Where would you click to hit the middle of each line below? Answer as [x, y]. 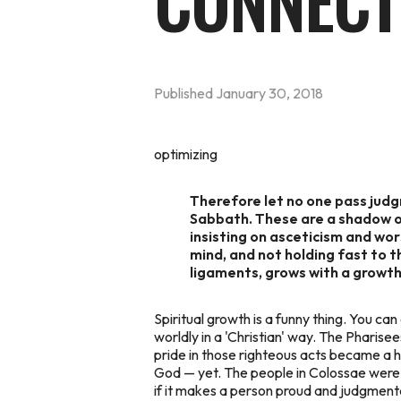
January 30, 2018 [269, 93]
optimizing [186, 154]
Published [185, 93]
